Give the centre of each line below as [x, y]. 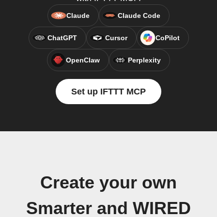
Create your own [108, 183]
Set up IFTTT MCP [108, 92]
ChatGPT [62, 38]
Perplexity [144, 60]
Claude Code [139, 15]
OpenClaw [83, 60]
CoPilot [167, 38]
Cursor [116, 38]
